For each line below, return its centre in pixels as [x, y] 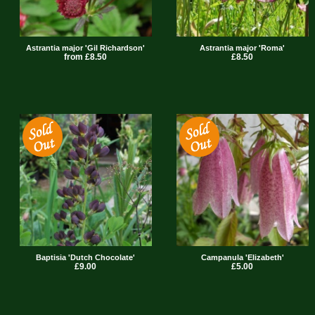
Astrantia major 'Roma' [242, 48]
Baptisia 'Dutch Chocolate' [85, 257]
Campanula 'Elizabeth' [242, 257]
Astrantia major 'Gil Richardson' [85, 48]
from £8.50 [85, 57]
